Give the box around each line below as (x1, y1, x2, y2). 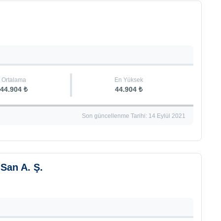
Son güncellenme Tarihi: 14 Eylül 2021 (81, 112, 185, 119)
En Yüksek (114, 76, 143, 83)
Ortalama (1, 76, 27, 83)
